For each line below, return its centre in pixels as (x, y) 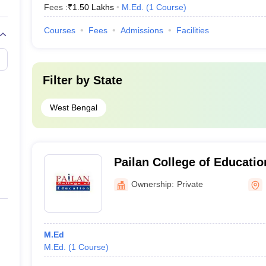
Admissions (142, 30)
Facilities (192, 30)
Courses (59, 30)
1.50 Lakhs (93, 7)
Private (190, 184)
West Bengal (73, 107)
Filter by (68, 80)
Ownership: (152, 184)
